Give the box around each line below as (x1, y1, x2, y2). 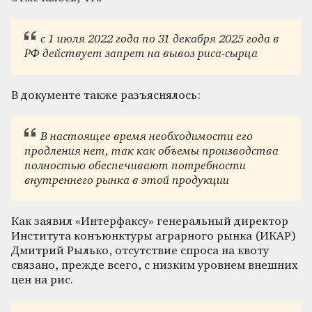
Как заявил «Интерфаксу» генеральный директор (11, 216, 288, 228)
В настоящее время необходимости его (40, 131, 253, 143)
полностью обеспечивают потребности (24, 160, 247, 172)
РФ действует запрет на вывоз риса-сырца (24, 48, 258, 61)
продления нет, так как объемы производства (24, 146, 279, 157)
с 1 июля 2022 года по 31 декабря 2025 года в (40, 33, 279, 46)
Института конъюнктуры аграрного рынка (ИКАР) (11, 231, 296, 243)
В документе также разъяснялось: (11, 89, 201, 102)
